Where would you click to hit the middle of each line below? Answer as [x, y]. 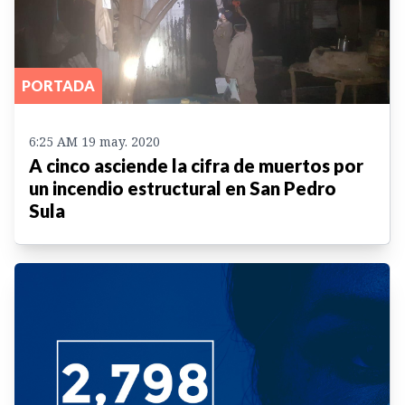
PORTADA [58, 85]
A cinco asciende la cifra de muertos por [196, 165]
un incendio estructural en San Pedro [183, 188]
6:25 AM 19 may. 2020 [94, 141]
